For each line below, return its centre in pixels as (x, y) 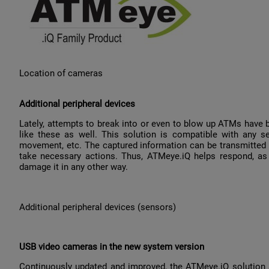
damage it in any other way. (74, 167)
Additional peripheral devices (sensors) (98, 207)
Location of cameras (61, 73)
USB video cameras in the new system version (112, 247)
